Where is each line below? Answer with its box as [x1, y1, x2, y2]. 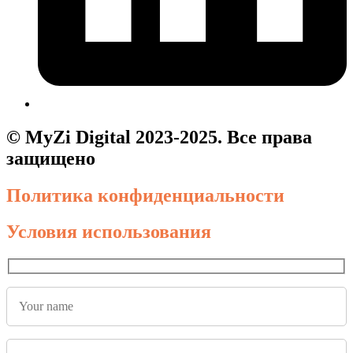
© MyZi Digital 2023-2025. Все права [6, 126, 312, 147]
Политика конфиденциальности [6, 184, 284, 206]
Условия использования [6, 221, 211, 243]
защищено [6, 147, 95, 169]
